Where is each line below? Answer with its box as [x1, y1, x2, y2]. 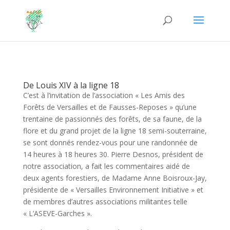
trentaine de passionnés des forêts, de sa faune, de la [23, 114, 202, 124]
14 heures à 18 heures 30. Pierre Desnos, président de [23, 149, 203, 159]
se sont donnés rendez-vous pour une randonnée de [23, 138, 198, 147]
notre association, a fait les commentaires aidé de [23, 161, 190, 171]
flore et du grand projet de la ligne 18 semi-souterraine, [23, 126, 207, 136]
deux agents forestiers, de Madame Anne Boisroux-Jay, [23, 173, 207, 183]
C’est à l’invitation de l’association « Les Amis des [23, 90, 185, 100]
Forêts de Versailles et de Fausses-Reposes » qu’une [23, 102, 197, 112]
